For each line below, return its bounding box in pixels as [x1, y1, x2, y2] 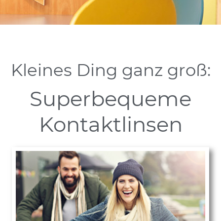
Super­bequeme [30, 86, 191, 112]
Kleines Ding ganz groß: [10, 60, 211, 81]
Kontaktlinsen [38, 111, 183, 138]
